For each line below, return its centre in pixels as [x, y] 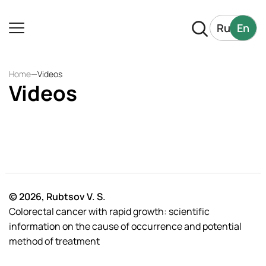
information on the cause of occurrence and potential [125, 226]
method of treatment [54, 241]
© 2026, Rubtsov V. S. [57, 197]
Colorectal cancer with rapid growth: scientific [109, 211]
